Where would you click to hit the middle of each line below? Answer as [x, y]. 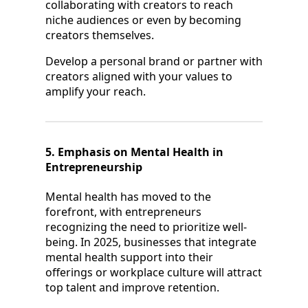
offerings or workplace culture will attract [154, 272]
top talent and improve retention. [132, 287]
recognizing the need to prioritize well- [146, 227]
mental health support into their [129, 257]
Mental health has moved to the [128, 196]
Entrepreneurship [94, 167]
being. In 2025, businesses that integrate [151, 242]
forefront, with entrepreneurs [123, 211]
